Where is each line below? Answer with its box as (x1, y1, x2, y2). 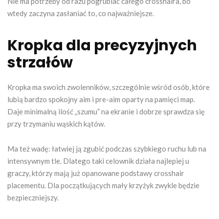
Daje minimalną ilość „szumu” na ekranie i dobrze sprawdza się (7, 107, 205, 116)
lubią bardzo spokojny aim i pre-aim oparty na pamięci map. (7, 94, 195, 104)
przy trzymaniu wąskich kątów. (7, 119, 105, 128)
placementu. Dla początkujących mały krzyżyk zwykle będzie (7, 180, 199, 190)
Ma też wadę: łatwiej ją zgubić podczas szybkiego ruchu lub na (7, 144, 206, 153)
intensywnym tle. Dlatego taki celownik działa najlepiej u (7, 156, 189, 165)
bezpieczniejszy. (7, 193, 59, 202)
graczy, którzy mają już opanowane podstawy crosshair (7, 168, 184, 177)
